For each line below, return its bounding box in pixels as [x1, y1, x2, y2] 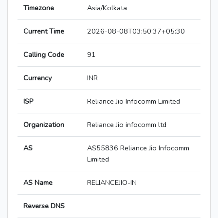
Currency [23, 73, 52, 83]
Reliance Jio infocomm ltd [87, 120, 166, 130]
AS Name [23, 178, 53, 188]
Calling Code [23, 50, 64, 60]
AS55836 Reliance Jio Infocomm [87, 143, 189, 153]
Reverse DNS [23, 201, 65, 211]
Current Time [23, 26, 64, 36]
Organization [23, 120, 64, 130]
